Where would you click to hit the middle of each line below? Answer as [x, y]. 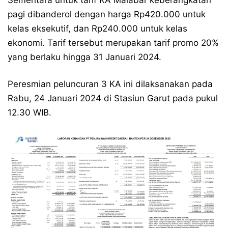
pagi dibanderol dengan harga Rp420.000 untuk [107, 14]
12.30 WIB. [30, 112]
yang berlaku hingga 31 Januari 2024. [84, 57]
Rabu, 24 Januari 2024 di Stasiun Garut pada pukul [113, 98]
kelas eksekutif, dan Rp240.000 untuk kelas [97, 28]
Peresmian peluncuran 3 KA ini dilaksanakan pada [110, 84]
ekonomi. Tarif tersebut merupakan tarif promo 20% [113, 43]
